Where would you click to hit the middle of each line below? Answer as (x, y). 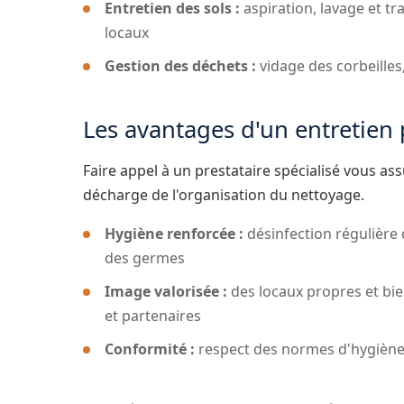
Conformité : (150, 349)
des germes (145, 258)
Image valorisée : (166, 291)
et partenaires (153, 316)
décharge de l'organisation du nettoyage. (224, 195)
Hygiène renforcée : (174, 234)
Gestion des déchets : (180, 66)
